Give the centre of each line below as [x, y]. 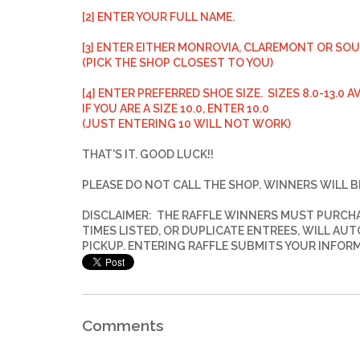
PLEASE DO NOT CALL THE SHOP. [173, 185]
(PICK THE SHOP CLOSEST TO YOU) [178, 63]
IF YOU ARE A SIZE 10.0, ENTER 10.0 [176, 109]
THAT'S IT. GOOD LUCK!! [148, 155]
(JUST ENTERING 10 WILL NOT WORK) [186, 124]
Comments [123, 325]
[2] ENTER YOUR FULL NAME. [158, 17]
